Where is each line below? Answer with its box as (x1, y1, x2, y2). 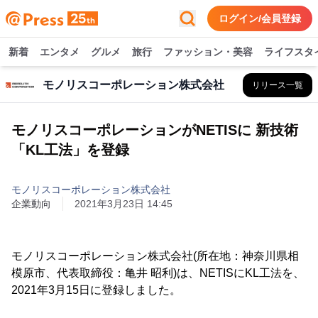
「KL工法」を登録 (11, 142, 129, 158)
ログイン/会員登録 (219, 13, 301, 24)
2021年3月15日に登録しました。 (11, 284, 181, 296)
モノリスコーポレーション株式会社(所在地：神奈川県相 (11, 250, 299, 262)
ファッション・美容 (163, 46, 253, 57)
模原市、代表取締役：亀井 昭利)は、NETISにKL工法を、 (11, 267, 305, 279)
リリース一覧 (252, 80, 303, 90)
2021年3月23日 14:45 (75, 198, 172, 209)
